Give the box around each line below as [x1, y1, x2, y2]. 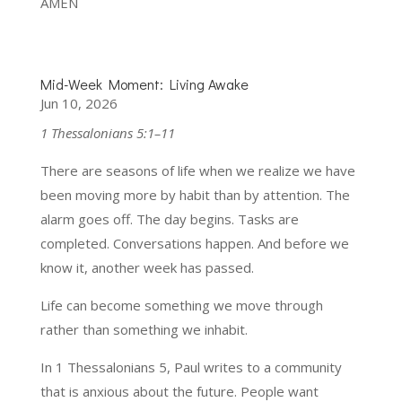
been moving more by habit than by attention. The [39, 185, 350, 204]
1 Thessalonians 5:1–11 [39, 123, 175, 142]
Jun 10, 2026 [39, 93, 118, 112]
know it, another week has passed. [39, 258, 254, 276]
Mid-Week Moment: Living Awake [39, 74, 249, 93]
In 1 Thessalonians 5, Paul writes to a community [39, 357, 342, 376]
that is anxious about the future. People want [39, 381, 319, 400]
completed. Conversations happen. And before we [39, 233, 349, 252]
